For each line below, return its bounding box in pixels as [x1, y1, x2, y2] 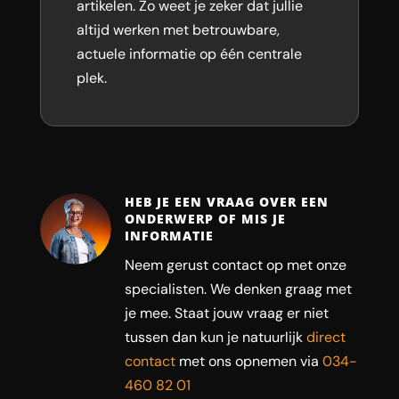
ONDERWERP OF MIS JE [124, 210, 286, 227]
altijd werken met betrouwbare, [76, 20, 280, 39]
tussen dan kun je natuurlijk [124, 328, 306, 346]
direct [305, 328, 346, 346]
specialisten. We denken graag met [124, 280, 352, 298]
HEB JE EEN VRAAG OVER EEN [124, 193, 329, 210]
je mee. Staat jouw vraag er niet [124, 304, 329, 322]
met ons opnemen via [175, 352, 322, 370]
